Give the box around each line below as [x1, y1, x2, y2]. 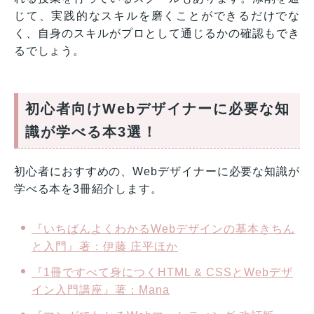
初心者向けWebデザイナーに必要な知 [25, 100, 290, 116]
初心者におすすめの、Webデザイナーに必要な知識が [14, 165, 300, 177]
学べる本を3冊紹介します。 [14, 182, 163, 195]
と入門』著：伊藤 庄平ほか [32, 240, 178, 252]
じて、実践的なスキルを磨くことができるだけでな [14, 9, 300, 22]
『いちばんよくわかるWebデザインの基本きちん [32, 222, 295, 235]
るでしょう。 [14, 44, 85, 57]
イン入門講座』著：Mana [32, 283, 170, 296]
